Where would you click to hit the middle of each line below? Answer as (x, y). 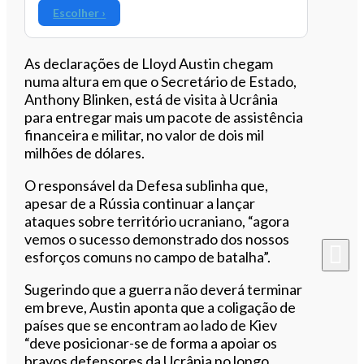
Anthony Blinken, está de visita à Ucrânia (152, 99)
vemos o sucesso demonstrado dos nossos (157, 238)
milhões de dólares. (85, 152)
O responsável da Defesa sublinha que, (147, 185)
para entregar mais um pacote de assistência (164, 117)
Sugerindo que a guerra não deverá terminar (164, 289)
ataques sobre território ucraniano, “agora (157, 221)
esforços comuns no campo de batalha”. (148, 256)
